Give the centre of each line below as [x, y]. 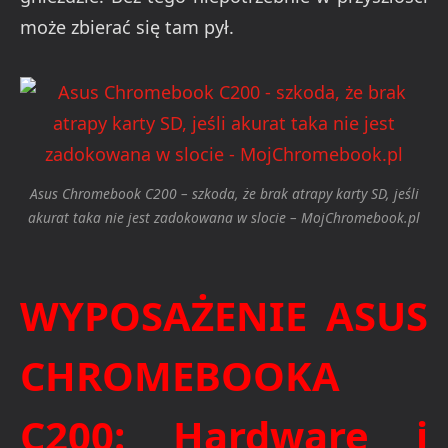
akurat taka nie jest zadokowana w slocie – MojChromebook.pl [224, 217]
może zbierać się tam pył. [127, 27]
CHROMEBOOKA [180, 375]
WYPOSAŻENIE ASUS [224, 315]
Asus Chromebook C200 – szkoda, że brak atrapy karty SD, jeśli [224, 193]
